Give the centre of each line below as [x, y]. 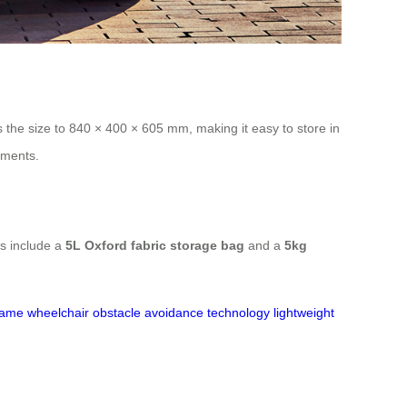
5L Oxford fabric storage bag [155, 246]
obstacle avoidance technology [181, 313]
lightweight [304, 313]
